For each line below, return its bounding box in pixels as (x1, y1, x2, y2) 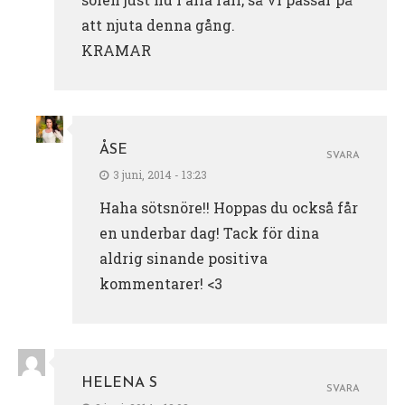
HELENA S (81, 375, 157, 391)
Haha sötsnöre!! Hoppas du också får (99, 197, 358, 217)
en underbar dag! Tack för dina (99, 222, 319, 242)
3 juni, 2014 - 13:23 (113, 166, 207, 182)
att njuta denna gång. (81, 14, 235, 34)
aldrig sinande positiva (99, 248, 268, 268)
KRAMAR (81, 40, 151, 60)
